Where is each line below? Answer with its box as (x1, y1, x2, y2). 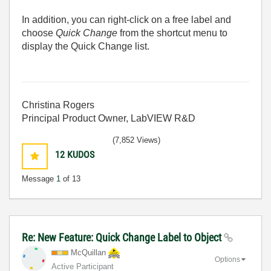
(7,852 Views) (113, 135, 160, 145)
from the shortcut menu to (117, 27, 227, 38)
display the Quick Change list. (22, 41, 149, 51)
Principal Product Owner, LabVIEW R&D (22, 113, 195, 123)
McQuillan (71, 247, 106, 257)
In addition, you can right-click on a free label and (22, 14, 231, 25)
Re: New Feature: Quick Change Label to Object (22, 230, 224, 244)
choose (22, 27, 56, 38)
